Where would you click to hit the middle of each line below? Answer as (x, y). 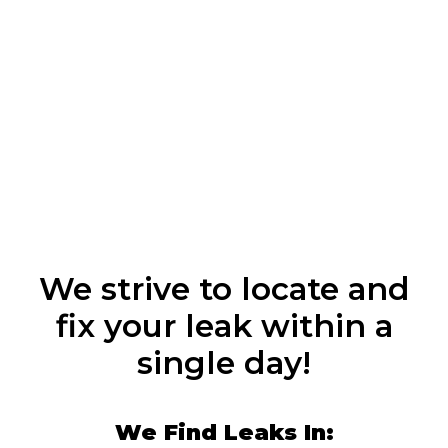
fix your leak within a (224, 325)
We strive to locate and (224, 288)
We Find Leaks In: (224, 432)
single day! (224, 362)
